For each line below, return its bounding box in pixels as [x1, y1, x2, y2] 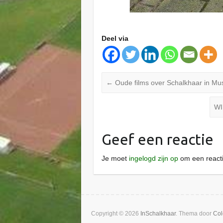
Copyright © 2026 [91, 210, 140, 218]
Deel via [102, 34, 129, 42]
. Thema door [176, 210, 213, 218]
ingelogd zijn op [129, 154, 179, 163]
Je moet [102, 154, 129, 163]
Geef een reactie [102, 131, 214, 148]
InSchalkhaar [140, 210, 176, 218]
